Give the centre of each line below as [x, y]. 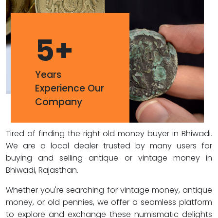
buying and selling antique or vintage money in [109, 158]
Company [59, 102]
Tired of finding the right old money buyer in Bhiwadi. [109, 134]
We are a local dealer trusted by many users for [109, 146]
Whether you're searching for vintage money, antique [109, 190]
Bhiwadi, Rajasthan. [42, 170]
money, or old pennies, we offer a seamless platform [109, 202]
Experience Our [70, 88]
